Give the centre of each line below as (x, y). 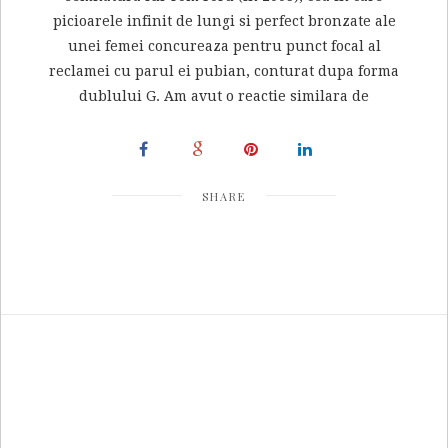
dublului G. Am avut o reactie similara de (224, 96)
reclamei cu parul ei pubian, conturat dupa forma (224, 71)
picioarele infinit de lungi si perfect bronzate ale (224, 21)
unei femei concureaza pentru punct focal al (224, 46)
